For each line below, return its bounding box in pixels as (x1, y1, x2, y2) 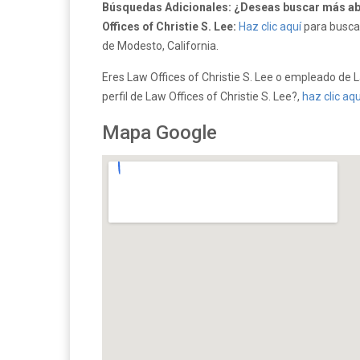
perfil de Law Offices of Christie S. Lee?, (102, 90, 302, 103)
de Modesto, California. (102, 39, 219, 52)
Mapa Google (102, 121, 217, 144)
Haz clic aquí (239, 20, 301, 33)
